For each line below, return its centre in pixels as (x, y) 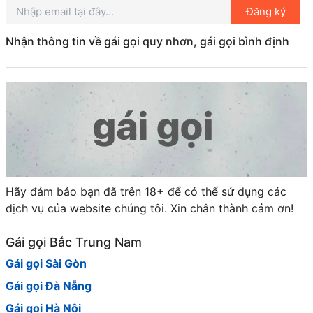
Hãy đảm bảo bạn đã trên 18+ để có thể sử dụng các (146, 191)
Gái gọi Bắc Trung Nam (74, 242)
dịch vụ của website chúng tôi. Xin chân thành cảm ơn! (150, 208)
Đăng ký (265, 11)
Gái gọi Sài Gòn (46, 263)
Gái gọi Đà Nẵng (49, 285)
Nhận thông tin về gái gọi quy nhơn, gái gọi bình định (147, 42)
